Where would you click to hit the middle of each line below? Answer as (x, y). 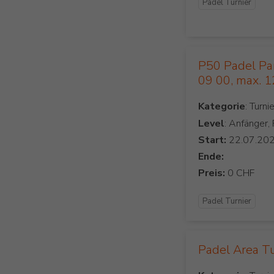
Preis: (212, 173)
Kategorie (222, 106)
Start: (213, 140)
